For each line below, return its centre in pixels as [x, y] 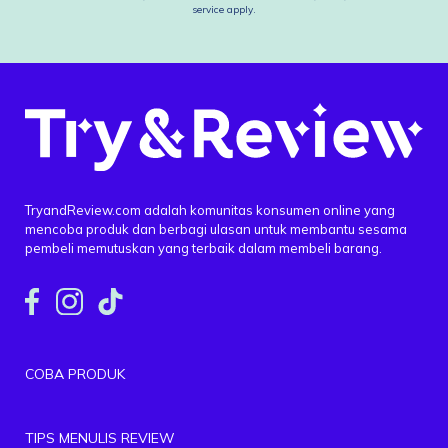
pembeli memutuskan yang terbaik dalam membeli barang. [203, 247]
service [208, 9]
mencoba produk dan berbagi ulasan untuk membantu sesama [216, 228]
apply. [240, 9]
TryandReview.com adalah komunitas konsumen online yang [210, 209]
